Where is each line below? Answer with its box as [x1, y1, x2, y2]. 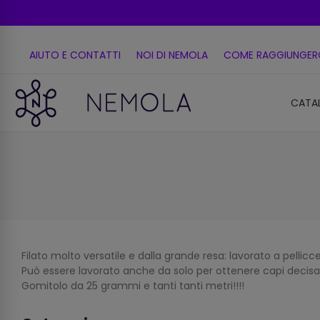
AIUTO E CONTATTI [29, 48, 121, 62]
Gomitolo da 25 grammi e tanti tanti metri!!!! [21, 279, 244, 293]
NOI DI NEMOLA [136, 48, 208, 62]
